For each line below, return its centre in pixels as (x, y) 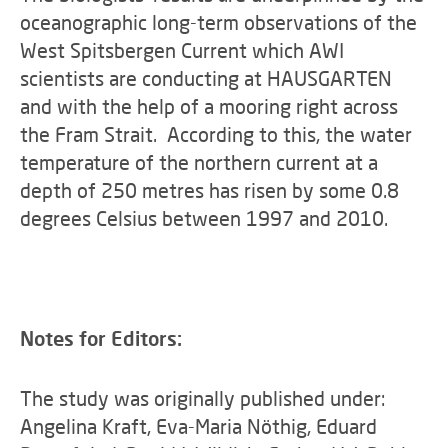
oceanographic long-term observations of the (218, 22)
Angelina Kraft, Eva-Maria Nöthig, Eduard (198, 426)
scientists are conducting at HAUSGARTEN (206, 78)
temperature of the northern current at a (199, 162)
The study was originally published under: (202, 398)
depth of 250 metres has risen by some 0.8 (209, 190)
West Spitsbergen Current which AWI (182, 50)
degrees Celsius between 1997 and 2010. (204, 218)
